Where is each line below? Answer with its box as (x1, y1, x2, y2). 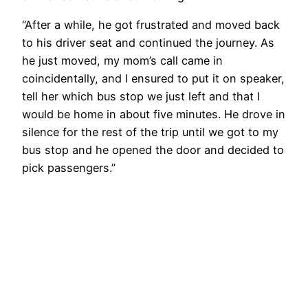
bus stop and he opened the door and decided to (22, 143, 284, 157)
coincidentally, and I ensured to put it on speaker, (22, 71, 285, 86)
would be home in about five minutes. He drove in (22, 107, 285, 122)
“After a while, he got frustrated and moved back (22, 18, 280, 32)
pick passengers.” (22, 161, 115, 175)
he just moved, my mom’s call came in (22, 54, 223, 68)
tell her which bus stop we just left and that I (22, 89, 260, 104)
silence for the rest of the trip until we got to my (22, 125, 278, 140)
